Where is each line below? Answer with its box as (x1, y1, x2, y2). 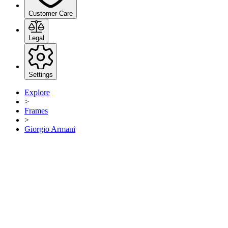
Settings (28, 71, 53, 79)
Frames (24, 106, 48, 116)
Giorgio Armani (24, 125, 75, 134)
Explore (24, 88, 50, 97)
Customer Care (28, 9, 73, 17)
